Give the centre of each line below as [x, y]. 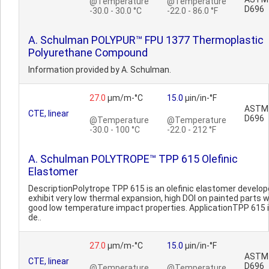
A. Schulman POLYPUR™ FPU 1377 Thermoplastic [146, 40]
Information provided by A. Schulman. [100, 70]
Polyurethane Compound [88, 53]
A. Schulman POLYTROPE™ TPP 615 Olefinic [133, 159]
